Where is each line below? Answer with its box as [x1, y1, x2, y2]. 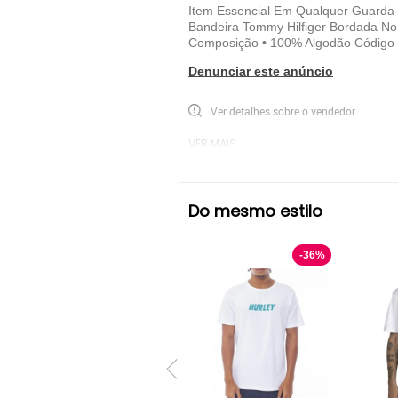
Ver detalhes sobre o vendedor [211, 104, 355, 118]
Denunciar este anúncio [188, 64, 333, 78]
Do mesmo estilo [188, 200, 322, 222]
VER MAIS [188, 136, 236, 151]
